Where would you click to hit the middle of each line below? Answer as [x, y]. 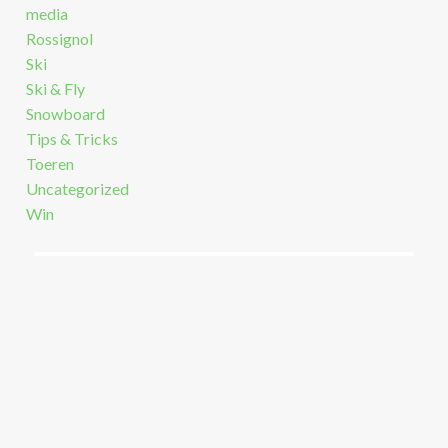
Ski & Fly [55, 89]
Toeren [49, 164]
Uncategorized [77, 189]
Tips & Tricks [71, 139]
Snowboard [65, 114]
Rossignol [59, 39]
